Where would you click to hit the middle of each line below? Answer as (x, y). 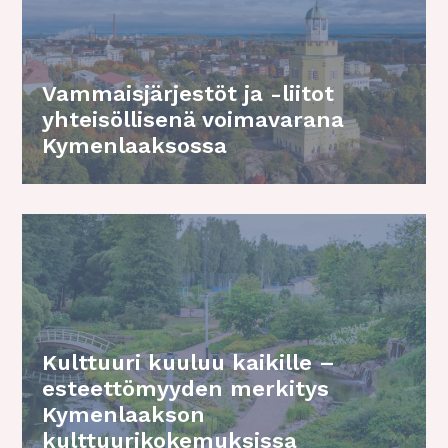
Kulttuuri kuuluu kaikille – (189, 362)
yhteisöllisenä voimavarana (193, 120)
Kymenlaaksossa (135, 146)
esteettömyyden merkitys (186, 388)
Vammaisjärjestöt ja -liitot (188, 94)
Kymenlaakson (124, 414)
